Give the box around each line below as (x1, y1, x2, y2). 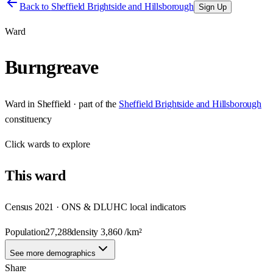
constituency (5, 113, 52, 124)
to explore (50, 138, 90, 149)
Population (5, 226, 46, 237)
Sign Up (198, 2, 227, 12)
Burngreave (5, 56, 99, 79)
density (71, 226, 101, 237)
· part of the (71, 98, 117, 109)
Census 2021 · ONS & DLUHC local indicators (5, 201, 186, 212)
